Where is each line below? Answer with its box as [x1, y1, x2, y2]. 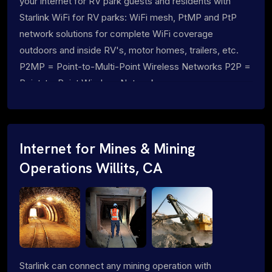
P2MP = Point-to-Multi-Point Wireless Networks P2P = [19, 60, 251, 72]
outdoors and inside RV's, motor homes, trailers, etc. [19, 44, 239, 56]
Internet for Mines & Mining [19, 139, 195, 158]
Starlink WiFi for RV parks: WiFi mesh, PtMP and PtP [19, 11, 237, 23]
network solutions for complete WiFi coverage [19, 27, 213, 39]
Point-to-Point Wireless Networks [19, 76, 161, 89]
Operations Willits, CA [19, 158, 163, 177]
